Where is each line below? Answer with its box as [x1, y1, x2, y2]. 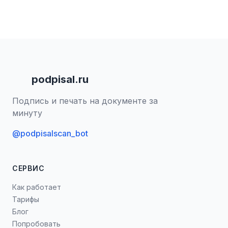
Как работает [12, 183, 61, 191]
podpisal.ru [32, 73, 89, 85]
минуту [12, 108, 42, 118]
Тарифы [12, 195, 39, 204]
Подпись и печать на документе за [12, 96, 158, 106]
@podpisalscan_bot [12, 128, 88, 138]
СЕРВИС [12, 164, 45, 173]
